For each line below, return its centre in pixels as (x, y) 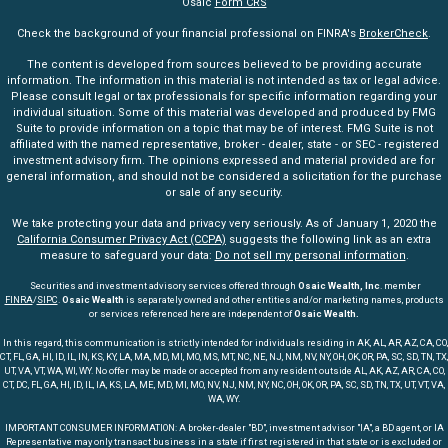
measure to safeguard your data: (127, 256)
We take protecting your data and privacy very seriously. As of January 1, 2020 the (224, 224)
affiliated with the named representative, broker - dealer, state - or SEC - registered (224, 145)
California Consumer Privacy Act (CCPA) (121, 240)
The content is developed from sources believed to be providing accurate (224, 65)
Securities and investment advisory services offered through (162, 286)
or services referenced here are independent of (191, 314)
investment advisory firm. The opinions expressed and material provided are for (224, 161)
